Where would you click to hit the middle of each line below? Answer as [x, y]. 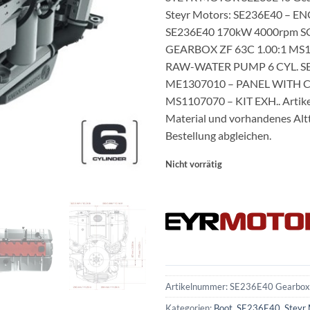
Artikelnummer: [198, 287]
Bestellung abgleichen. [218, 135]
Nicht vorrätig [194, 164]
